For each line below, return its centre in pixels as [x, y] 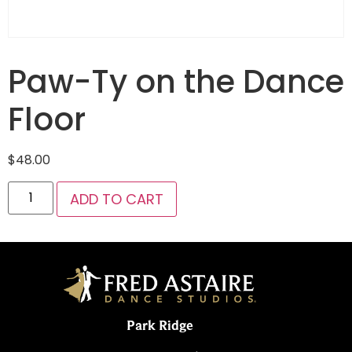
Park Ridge [160, 325]
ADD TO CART [117, 199]
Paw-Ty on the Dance [176, 82]
